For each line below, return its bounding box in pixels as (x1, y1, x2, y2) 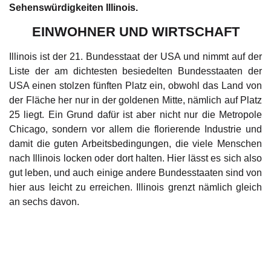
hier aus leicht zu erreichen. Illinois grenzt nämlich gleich (9, 181, 262, 192)
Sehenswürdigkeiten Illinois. (9, 2, 138, 13)
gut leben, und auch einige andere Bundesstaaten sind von (9, 167, 262, 178)
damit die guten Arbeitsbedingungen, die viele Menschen (9, 138, 262, 149)
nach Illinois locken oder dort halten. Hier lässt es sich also (9, 152, 262, 163)
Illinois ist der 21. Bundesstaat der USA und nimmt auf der (9, 51, 262, 62)
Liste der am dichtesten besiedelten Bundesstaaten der (9, 65, 262, 76)
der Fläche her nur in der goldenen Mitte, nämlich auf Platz (9, 94, 262, 105)
